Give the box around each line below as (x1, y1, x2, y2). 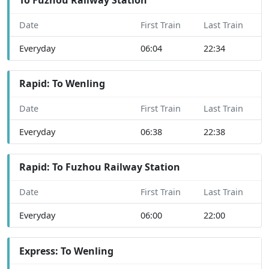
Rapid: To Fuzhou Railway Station (19, 160, 180, 174)
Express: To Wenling (19, 244, 113, 258)
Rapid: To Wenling (19, 77, 105, 91)
